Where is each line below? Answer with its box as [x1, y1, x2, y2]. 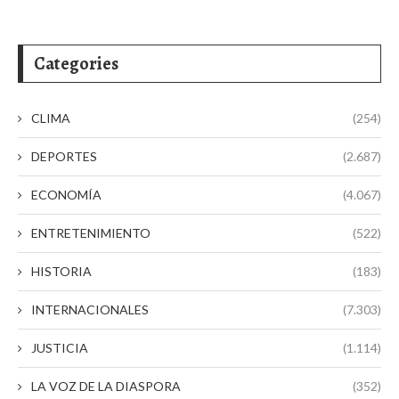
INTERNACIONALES [31, 301, 149, 317]
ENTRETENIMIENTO [31, 224, 151, 240]
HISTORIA [31, 263, 92, 279]
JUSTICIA [31, 339, 88, 355]
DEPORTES [31, 148, 97, 164]
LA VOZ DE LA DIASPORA [31, 378, 181, 394]
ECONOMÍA [31, 186, 102, 202]
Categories [34, 51, 118, 76]
